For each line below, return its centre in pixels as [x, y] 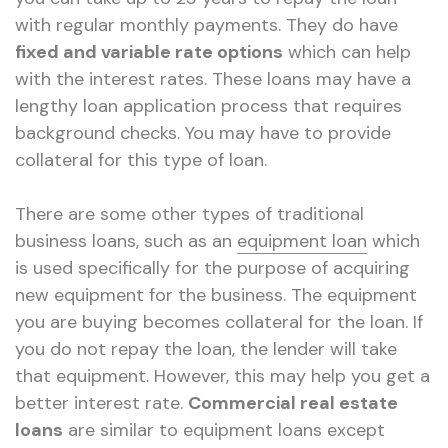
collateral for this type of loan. [141, 160]
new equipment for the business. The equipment [216, 295]
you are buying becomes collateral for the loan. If [219, 322]
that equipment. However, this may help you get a [222, 376]
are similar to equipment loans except [224, 430]
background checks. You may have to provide [203, 133]
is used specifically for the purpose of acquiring [212, 268]
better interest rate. [101, 403]
